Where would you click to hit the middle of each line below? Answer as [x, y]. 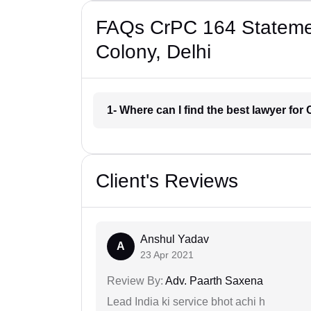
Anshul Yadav [175, 239]
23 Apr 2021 [167, 255]
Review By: [135, 281]
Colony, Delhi [153, 52]
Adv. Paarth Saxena [213, 281]
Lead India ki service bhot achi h [186, 302]
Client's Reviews [167, 181]
